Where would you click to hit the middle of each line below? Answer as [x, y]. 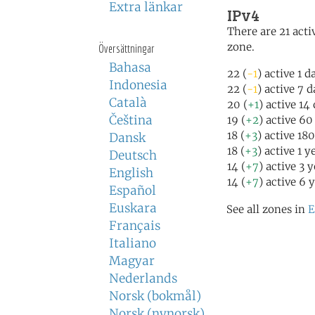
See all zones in [267, 209]
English [131, 173]
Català [128, 103]
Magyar [132, 261]
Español [133, 191]
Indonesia [138, 85]
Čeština [131, 120]
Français [135, 226]
